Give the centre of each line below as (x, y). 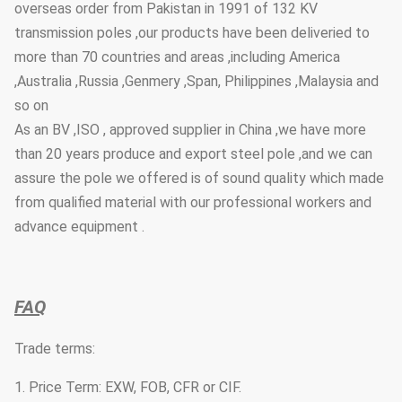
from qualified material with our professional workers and (193, 202)
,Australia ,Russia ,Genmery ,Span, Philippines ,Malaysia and (197, 81)
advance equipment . (79, 226)
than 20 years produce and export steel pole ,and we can (193, 153)
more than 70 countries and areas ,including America (177, 57)
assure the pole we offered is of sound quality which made (199, 178)
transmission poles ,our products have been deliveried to (192, 32)
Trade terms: (55, 348)
